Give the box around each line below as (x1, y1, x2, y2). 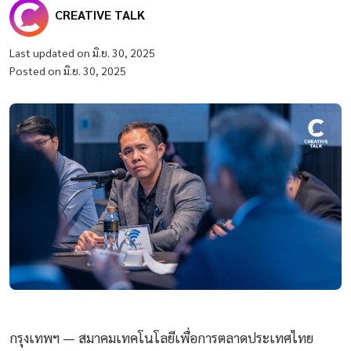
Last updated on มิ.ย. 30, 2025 (9, 45, 155, 60)
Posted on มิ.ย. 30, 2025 (9, 63, 126, 78)
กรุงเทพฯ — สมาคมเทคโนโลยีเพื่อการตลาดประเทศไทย (9, 328, 313, 347)
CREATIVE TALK (55, 6, 145, 24)
